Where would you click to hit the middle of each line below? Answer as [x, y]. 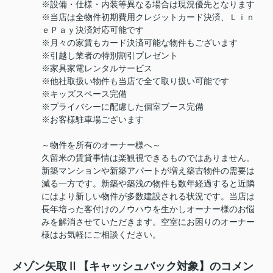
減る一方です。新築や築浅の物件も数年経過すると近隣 [148, 184]
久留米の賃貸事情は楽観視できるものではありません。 [148, 158]
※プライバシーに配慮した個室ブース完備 [122, 107]
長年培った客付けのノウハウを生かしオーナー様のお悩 [148, 209]
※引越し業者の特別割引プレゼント [110, 56]
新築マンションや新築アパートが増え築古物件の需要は [148, 171]
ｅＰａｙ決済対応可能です [93, 30]
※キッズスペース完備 [84, 94]
